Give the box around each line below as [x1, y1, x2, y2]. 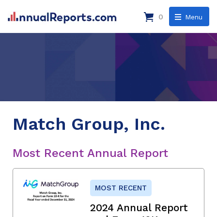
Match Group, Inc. [13, 113, 165, 134]
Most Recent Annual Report [13, 146, 168, 160]
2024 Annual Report [90, 201, 188, 214]
